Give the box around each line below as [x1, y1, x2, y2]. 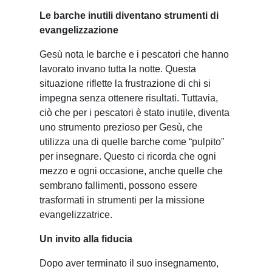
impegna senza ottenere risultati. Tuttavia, [39, 93, 218, 104]
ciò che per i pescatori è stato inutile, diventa [39, 107, 229, 118]
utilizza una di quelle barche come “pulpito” [39, 137, 224, 148]
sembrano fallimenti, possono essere [39, 180, 197, 191]
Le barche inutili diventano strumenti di [39, 10, 219, 21]
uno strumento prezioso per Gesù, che [39, 122, 203, 133]
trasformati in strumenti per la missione [39, 195, 205, 206]
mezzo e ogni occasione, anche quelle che [39, 166, 223, 177]
